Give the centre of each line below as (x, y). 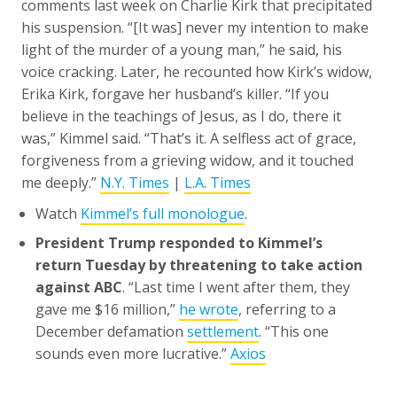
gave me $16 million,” (107, 309)
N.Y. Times (135, 182)
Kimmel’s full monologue (163, 213)
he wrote (209, 309)
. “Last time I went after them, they (236, 287)
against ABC (79, 287)
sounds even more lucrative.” (133, 353)
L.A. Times (218, 182)
